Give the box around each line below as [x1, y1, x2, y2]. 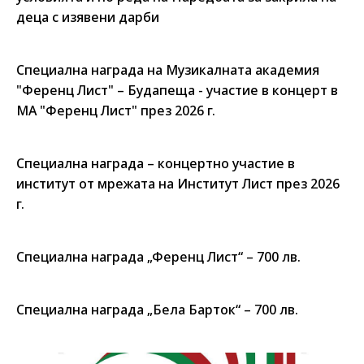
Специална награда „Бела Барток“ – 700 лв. [16, 301, 298, 318]
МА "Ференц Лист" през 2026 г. [16, 102, 215, 119]
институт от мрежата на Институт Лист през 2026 [16, 175, 340, 193]
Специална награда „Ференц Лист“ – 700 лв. [16, 248, 301, 266]
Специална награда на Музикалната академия [16, 61, 319, 79]
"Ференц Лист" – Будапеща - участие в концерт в [16, 81, 338, 99]
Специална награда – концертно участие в [16, 154, 295, 172]
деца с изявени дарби [16, 8, 159, 26]
